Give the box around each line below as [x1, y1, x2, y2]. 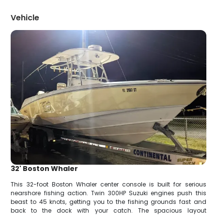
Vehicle [11, 12, 40, 23]
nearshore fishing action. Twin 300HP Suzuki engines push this [11, 189, 206, 198]
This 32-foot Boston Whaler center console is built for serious [11, 180, 206, 189]
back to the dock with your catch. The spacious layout [11, 206, 206, 215]
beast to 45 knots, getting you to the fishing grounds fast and [11, 198, 206, 206]
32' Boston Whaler [11, 164, 78, 174]
